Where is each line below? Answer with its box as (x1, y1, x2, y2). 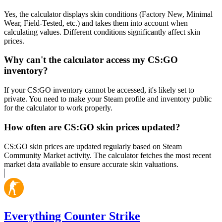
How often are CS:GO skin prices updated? (4, 121, 180, 132)
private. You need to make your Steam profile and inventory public (4, 95, 212, 104)
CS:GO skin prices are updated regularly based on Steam (4, 142, 182, 151)
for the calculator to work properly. (4, 104, 112, 112)
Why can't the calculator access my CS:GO (4, 55, 178, 65)
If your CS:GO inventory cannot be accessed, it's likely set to (4, 86, 194, 95)
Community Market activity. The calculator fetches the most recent (4, 151, 211, 160)
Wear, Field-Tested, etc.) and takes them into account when (4, 18, 188, 27)
